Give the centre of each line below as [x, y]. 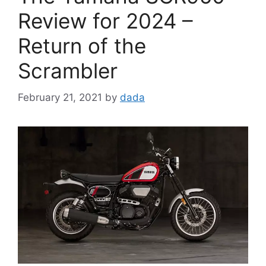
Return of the [82, 46]
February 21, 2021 [60, 97]
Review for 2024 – [105, 21]
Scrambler [68, 71]
